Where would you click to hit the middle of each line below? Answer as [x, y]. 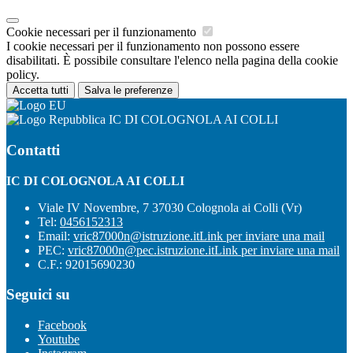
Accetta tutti [41, 91]
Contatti [33, 150]
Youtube [59, 339]
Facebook [62, 325]
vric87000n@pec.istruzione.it [141, 250]
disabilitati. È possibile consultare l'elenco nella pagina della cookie [172, 61]
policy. [23, 75]
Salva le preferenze [128, 91]
